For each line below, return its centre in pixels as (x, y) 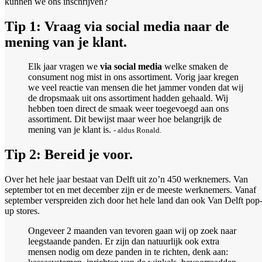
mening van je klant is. (71, 130)
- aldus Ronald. (137, 130)
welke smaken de (196, 67)
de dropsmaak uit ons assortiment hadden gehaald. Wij (128, 98)
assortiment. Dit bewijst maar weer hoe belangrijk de (125, 119)
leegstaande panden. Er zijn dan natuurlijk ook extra (124, 242)
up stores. (22, 211)
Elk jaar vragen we (64, 67)
